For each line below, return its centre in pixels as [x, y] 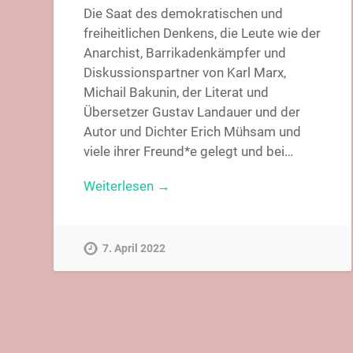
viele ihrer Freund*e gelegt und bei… [189, 152]
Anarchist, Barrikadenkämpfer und [185, 53]
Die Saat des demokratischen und [184, 14]
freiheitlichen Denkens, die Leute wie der [203, 33]
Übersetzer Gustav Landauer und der [192, 112]
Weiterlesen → [127, 186]
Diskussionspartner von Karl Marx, [185, 73]
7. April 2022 [134, 248]
